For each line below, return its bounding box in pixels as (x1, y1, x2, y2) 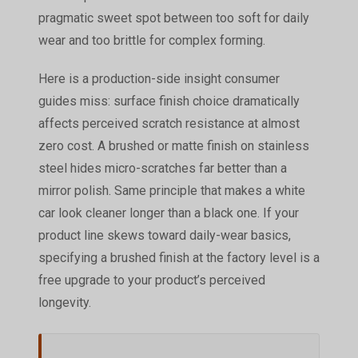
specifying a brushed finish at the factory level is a (38, 249, 320, 265)
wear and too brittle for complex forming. (38, 32, 265, 48)
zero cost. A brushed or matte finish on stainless (38, 137, 309, 153)
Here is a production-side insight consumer (38, 70, 280, 86)
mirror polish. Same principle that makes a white (38, 182, 305, 198)
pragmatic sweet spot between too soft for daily (38, 10, 309, 26)
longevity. (38, 294, 91, 310)
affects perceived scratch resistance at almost (38, 115, 300, 131)
